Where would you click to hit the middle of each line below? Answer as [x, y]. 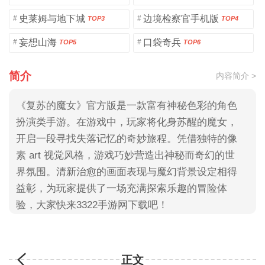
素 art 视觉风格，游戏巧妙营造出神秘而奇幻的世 [125, 155]
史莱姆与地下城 [52, 19]
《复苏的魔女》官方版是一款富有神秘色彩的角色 [126, 105]
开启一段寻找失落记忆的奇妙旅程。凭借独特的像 [126, 138]
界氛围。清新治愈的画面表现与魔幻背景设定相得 [126, 172]
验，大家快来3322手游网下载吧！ [92, 205]
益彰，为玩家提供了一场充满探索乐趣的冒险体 [121, 188]
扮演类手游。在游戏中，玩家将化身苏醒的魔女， [126, 122]
